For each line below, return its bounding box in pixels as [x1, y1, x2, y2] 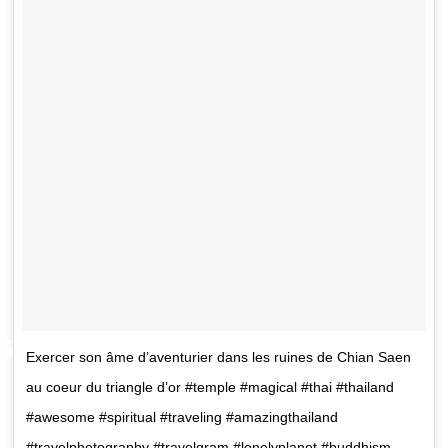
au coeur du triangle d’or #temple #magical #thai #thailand [26, 378, 395, 395]
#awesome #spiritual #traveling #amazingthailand [26, 408, 339, 425]
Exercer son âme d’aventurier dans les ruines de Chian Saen [26, 348, 412, 365]
